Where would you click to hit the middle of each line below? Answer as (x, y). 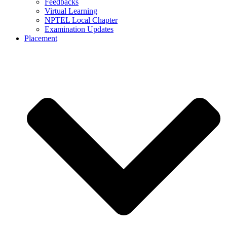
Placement (41, 39)
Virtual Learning (71, 11)
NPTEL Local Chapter (81, 20)
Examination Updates (79, 29)
